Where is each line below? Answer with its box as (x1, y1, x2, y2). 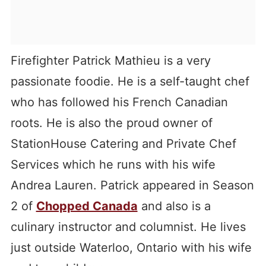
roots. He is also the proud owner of (10, 116, 213, 131)
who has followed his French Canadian (10, 95, 228, 110)
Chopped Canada (36, 199, 138, 214)
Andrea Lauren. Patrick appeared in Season (10, 178, 254, 193)
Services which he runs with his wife (10, 157, 216, 172)
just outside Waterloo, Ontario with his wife (10, 240, 252, 255)
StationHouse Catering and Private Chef (10, 137, 236, 151)
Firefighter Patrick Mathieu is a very (10, 53, 211, 68)
